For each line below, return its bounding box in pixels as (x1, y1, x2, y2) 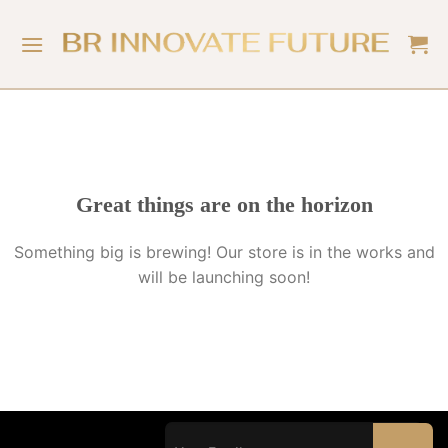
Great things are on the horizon (75, 192, 373, 217)
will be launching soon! (138, 267, 310, 288)
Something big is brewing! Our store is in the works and (13, 242, 435, 263)
